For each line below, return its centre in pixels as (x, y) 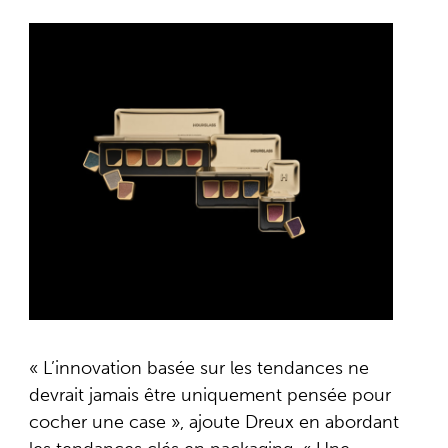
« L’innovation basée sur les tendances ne (198, 367)
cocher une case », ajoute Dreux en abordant (213, 421)
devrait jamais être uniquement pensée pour (209, 394)
